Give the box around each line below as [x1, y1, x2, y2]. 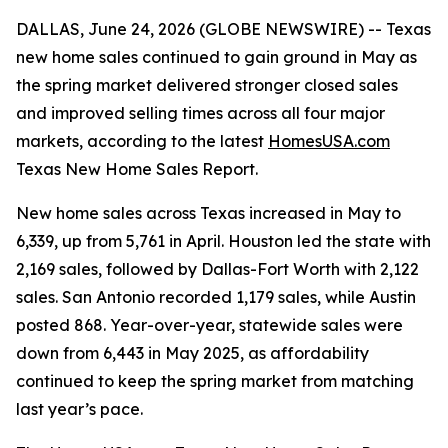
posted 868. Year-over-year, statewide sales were [16, 315, 403, 335]
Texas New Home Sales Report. [16, 159, 258, 179]
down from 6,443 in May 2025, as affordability [16, 343, 369, 363]
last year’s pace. [16, 399, 143, 419]
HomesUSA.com [268, 131, 390, 151]
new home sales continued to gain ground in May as [16, 47, 417, 67]
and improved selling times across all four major [16, 103, 385, 123]
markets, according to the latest [16, 131, 268, 151]
